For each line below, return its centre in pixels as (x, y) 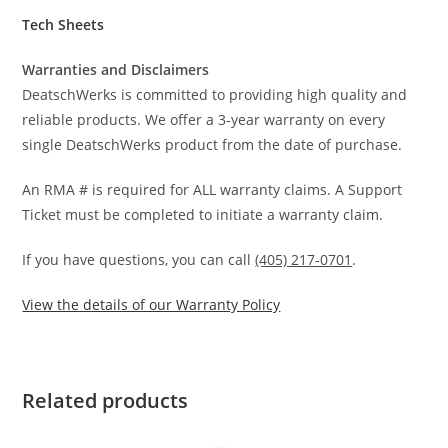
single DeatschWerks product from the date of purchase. (212, 145)
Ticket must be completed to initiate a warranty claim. (203, 215)
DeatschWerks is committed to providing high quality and (215, 95)
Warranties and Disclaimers (116, 70)
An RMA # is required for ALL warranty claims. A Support (212, 190)
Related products (105, 401)
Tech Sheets (63, 25)
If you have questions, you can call (139, 260)
